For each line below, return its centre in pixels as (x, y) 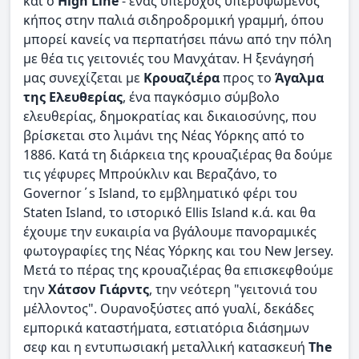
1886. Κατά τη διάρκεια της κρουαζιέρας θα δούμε (178, 154)
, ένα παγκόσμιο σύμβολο (201, 97)
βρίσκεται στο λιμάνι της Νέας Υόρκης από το (164, 135)
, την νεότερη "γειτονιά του (233, 289)
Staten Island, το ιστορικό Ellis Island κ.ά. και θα (169, 212)
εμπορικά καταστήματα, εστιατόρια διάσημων (166, 327)
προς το (249, 77)
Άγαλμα (299, 77)
